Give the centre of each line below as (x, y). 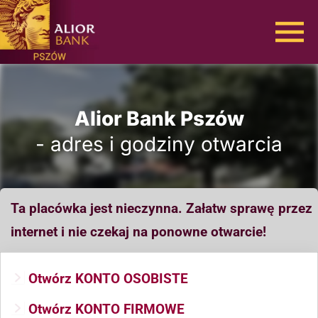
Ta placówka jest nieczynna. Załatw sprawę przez (161, 208)
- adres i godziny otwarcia (159, 144)
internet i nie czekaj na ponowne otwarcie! (138, 232)
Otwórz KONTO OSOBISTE (108, 279)
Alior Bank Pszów (159, 119)
